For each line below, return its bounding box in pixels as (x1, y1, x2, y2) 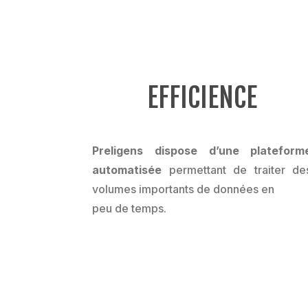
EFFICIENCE (146, 80, 257, 115)
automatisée (92, 163, 162, 177)
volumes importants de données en (92, 182, 275, 197)
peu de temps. (92, 201, 167, 216)
